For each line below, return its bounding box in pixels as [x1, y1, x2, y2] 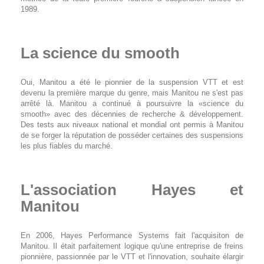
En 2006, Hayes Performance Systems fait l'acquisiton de [21, 230, 243, 240]
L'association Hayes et [21, 180, 243, 199]
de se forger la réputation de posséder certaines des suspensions [21, 130, 243, 140]
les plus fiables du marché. [21, 141, 113, 150]
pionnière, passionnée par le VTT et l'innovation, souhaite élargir [21, 252, 243, 261]
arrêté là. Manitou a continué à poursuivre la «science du [21, 98, 243, 108]
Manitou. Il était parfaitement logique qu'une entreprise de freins [21, 241, 243, 250]
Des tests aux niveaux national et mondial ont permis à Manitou [21, 120, 243, 129]
